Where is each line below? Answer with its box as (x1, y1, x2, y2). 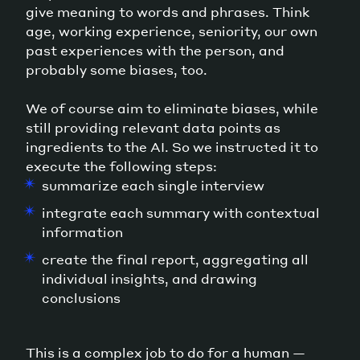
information (42, 223, 123, 240)
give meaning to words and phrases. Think (26, 2, 309, 20)
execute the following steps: (26, 157, 217, 174)
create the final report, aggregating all (42, 250, 309, 268)
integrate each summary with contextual (42, 203, 320, 221)
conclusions (42, 288, 121, 306)
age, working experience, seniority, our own (26, 22, 317, 39)
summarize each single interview (42, 176, 264, 194)
